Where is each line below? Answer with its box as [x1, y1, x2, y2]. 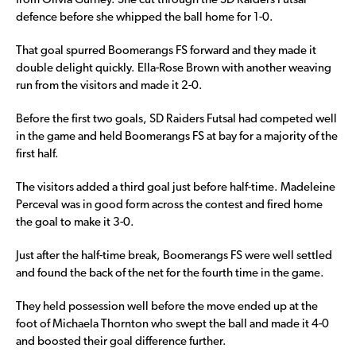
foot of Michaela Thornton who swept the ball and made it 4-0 [16, 319, 329, 331]
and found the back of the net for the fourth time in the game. [16, 268, 324, 281]
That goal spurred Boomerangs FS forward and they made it [16, 45, 316, 58]
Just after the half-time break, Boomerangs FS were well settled [16, 250, 332, 263]
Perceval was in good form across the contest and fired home [16, 199, 323, 212]
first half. [16, 149, 59, 161]
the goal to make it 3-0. [16, 217, 134, 230]
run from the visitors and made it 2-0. [16, 80, 203, 93]
